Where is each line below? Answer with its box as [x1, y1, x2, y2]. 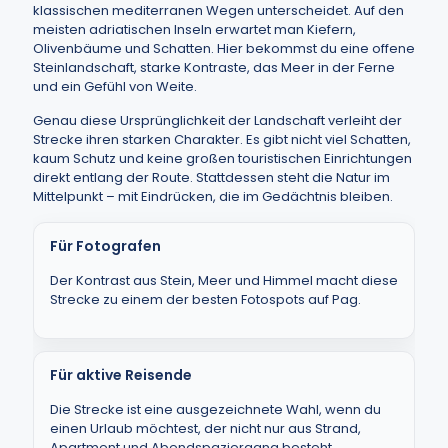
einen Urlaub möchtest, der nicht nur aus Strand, [50, 419, 361, 438]
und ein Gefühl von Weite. [33, 77, 197, 96]
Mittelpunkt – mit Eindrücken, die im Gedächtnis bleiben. [33, 187, 393, 206]
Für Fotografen [50, 236, 161, 256]
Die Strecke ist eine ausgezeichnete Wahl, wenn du [50, 400, 381, 419]
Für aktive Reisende [50, 365, 192, 385]
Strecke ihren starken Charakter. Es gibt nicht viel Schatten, [33, 130, 411, 149]
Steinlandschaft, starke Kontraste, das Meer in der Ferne [33, 58, 395, 77]
